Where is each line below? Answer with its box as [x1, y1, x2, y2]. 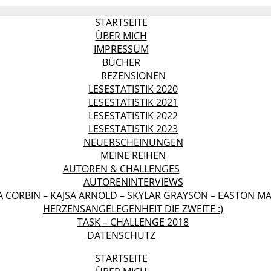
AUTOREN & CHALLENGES [62, 162, 180, 175]
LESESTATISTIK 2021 [88, 96, 178, 109]
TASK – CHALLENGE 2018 [77, 215, 189, 229]
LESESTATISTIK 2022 [88, 109, 178, 122]
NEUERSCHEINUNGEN [83, 135, 183, 149]
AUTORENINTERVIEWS [83, 175, 183, 189]
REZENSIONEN [100, 69, 166, 82]
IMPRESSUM [93, 42, 149, 56]
